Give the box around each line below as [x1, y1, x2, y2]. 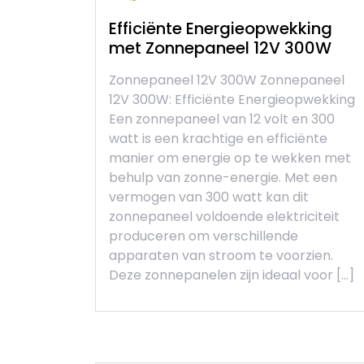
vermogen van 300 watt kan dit [109, 188, 309, 207]
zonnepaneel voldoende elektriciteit [109, 207, 340, 227]
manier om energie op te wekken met [109, 149, 351, 168]
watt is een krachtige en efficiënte [109, 129, 327, 149]
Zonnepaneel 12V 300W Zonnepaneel [109, 71, 344, 90]
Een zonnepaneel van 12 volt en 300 [109, 110, 335, 129]
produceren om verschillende [109, 227, 298, 246]
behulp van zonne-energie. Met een [109, 168, 337, 188]
